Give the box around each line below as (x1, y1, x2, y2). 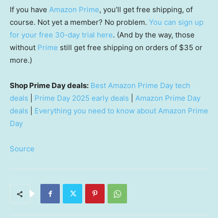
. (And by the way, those (113, 30, 195, 40)
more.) (10, 55, 32, 65)
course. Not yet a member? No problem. (10, 18, 149, 27)
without (10, 43, 37, 53)
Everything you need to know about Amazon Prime (35, 106, 208, 116)
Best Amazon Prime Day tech (91, 81, 190, 91)
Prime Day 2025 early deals (35, 93, 129, 103)
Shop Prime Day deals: (10, 81, 89, 91)
